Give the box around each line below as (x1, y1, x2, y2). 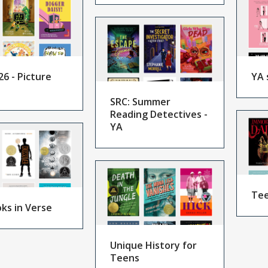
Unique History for (109, 239, 197, 252)
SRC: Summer (109, 95, 170, 109)
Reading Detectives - (109, 108, 208, 121)
